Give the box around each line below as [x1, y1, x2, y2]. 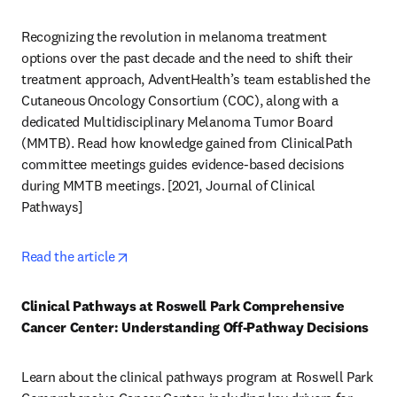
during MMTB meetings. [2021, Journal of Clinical [21, 176, 315, 194]
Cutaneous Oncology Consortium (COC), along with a [21, 91, 339, 109]
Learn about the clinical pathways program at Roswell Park [21, 368, 373, 385]
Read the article [21, 247, 115, 265]
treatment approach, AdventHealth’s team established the [21, 70, 370, 88]
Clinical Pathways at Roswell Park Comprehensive [21, 297, 345, 315]
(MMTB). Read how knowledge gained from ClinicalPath [21, 134, 353, 152]
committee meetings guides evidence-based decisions [21, 155, 345, 173]
